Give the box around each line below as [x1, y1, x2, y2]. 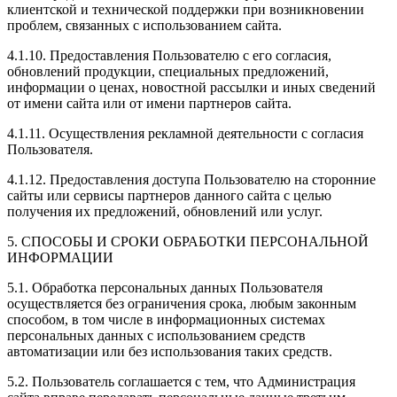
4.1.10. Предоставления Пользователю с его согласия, [7, 47, 331, 63]
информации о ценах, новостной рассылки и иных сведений [7, 79, 376, 95]
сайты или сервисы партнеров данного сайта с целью [7, 187, 331, 203]
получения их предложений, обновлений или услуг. [7, 203, 323, 219]
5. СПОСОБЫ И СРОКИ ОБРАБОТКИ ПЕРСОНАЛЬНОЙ [7, 233, 369, 249]
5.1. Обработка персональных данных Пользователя [7, 279, 323, 295]
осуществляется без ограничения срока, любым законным [7, 295, 356, 311]
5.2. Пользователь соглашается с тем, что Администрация [7, 373, 355, 389]
